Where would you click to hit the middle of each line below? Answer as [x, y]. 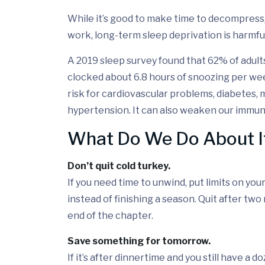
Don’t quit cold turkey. [119, 166]
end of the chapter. [110, 216]
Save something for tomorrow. [139, 241]
